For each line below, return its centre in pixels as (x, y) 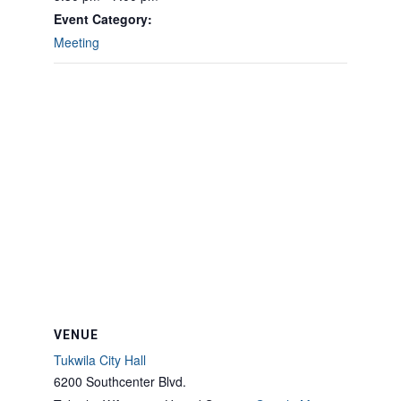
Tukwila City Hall (100, 360)
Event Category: (103, 19)
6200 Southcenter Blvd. (120, 381)
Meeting (77, 42)
